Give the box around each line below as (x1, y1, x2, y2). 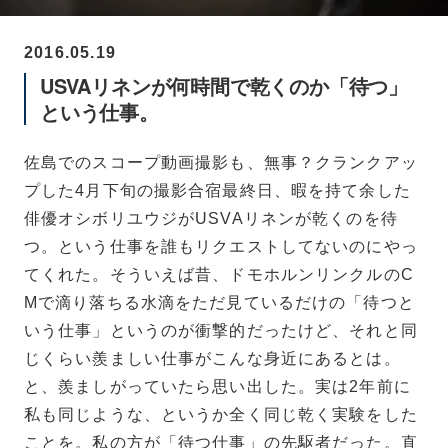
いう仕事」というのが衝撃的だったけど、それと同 (24, 321, 418, 339)
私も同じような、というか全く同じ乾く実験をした (24, 405, 418, 423)
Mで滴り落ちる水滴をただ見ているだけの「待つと (24, 293, 415, 311)
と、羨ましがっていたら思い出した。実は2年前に (24, 377, 411, 395)
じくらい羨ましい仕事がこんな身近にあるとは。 (24, 349, 401, 367)
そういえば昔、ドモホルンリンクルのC (109, 265, 414, 283)
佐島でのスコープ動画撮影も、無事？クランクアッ (24, 153, 418, 171)
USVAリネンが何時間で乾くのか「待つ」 (40, 70, 408, 100)
